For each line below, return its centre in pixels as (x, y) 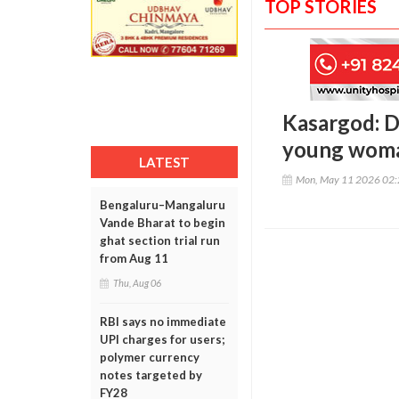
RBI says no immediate (163, 322)
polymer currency (150, 357)
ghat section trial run (160, 240)
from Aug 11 (134, 258)
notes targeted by (151, 375)
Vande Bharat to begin (163, 223)
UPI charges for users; (162, 339)
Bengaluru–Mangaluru (163, 205)
